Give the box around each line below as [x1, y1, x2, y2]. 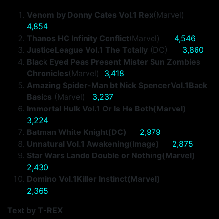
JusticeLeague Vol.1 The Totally [27, 45, 148, 55]
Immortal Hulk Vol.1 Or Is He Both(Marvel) [27, 104, 186, 113]
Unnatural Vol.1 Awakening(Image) [27, 139, 167, 149]
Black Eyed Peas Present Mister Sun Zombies [27, 57, 200, 66]
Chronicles [27, 68, 68, 78]
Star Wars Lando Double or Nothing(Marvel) [27, 151, 201, 160]
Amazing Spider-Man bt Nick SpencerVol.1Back [27, 80, 207, 90]
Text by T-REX [7, 205, 63, 215]
